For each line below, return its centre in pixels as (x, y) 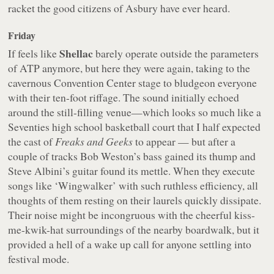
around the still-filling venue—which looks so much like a (135, 112)
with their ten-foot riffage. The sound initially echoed (124, 98)
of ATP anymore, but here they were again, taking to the (129, 68)
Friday (22, 35)
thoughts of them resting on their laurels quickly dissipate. (135, 200)
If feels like (34, 54)
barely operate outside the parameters (176, 54)
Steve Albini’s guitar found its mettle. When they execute (132, 171)
